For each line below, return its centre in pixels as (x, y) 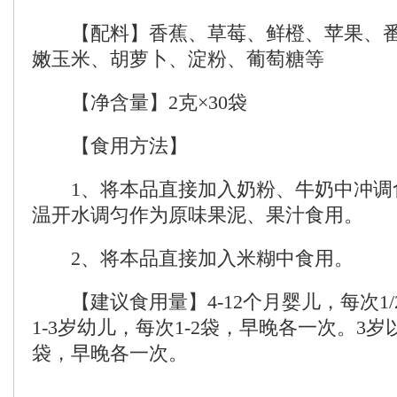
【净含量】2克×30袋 (140, 102)
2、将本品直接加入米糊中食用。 (193, 258)
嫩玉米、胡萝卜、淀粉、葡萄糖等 (178, 59)
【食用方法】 (110, 146)
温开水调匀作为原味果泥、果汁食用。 (198, 215)
